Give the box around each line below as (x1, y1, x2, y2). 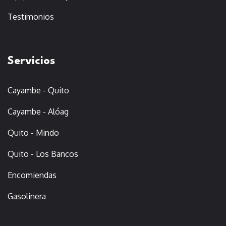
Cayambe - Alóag (8, 106, 69, 117)
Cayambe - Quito (8, 85, 69, 95)
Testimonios (8, 11, 54, 22)
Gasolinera (8, 191, 46, 201)
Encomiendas (8, 169, 56, 180)
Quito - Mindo (8, 127, 59, 138)
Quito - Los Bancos (8, 148, 78, 159)
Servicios (8, 55, 55, 67)
